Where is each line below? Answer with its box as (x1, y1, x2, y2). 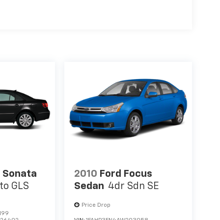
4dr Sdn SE (108, 181, 159, 192)
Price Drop (81, 202, 110, 209)
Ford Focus (99, 169, 152, 179)
